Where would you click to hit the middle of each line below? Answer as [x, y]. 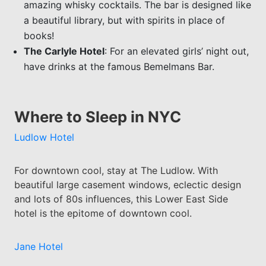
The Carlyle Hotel [64, 51]
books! [39, 35]
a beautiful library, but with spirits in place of [124, 20]
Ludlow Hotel [44, 137]
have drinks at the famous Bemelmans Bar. [119, 66]
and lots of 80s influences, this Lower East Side [121, 199]
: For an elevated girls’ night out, [176, 51]
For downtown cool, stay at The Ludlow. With [116, 171]
